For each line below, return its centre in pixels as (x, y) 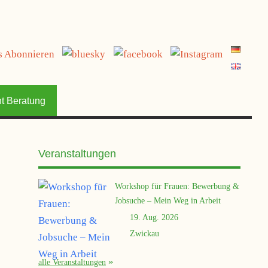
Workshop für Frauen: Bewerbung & (177, 186)
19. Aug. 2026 (154, 217)
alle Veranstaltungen (72, 262)
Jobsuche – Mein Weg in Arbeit (167, 200)
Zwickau (144, 233)
